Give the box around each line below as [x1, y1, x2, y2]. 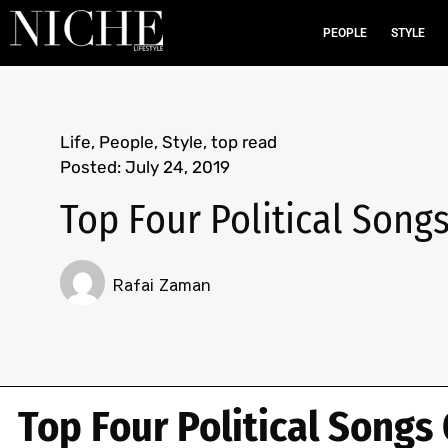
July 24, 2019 [125, 157, 230, 177]
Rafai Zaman [113, 273, 210, 295]
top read [211, 132, 277, 152]
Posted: [60, 157, 121, 177]
